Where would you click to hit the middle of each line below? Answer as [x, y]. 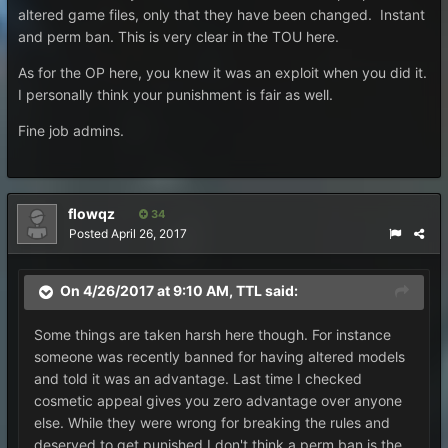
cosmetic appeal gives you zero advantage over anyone [218, 400]
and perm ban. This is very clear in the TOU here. [178, 36]
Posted [90, 233]
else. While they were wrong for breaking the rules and [212, 422]
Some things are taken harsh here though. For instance [212, 334]
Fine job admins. [71, 130]
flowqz [91, 213]
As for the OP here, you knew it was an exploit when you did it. [222, 72]
